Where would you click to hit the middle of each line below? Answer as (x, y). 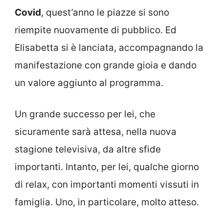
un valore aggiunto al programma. (89, 83)
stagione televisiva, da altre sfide (88, 150)
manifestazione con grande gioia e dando (106, 65)
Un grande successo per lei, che (85, 114)
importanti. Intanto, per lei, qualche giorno (107, 167)
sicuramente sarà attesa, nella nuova (96, 132)
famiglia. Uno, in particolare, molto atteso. (107, 202)
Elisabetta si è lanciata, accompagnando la (109, 47)
